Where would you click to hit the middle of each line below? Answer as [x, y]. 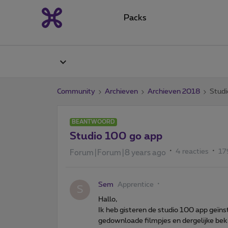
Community [76, 91]
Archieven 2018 [174, 91]
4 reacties [192, 151]
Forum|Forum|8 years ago [118, 153]
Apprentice [136, 184]
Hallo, [108, 199]
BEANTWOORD [93, 122]
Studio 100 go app [116, 136]
